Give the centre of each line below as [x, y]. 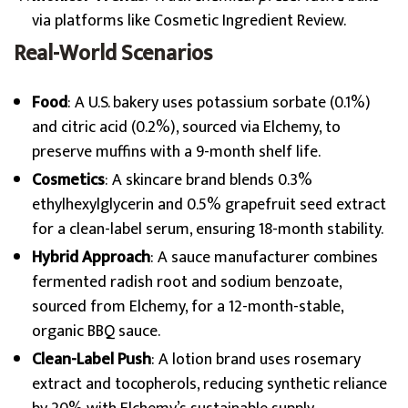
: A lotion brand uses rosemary [256, 360]
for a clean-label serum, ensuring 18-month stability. [208, 229]
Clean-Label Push [92, 360]
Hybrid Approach [91, 258]
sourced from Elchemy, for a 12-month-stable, [188, 307]
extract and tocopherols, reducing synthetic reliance [209, 384]
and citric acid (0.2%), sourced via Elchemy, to [186, 127]
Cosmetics [68, 180]
